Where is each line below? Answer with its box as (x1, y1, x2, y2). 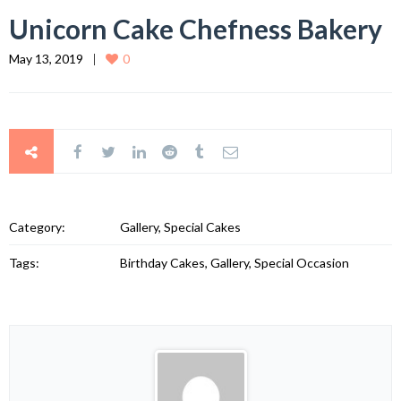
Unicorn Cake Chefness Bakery (9, 13, 382, 46)
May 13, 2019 (9, 51, 83, 67)
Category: (9, 219, 65, 235)
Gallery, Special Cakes (120, 219, 242, 235)
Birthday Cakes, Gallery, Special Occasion (120, 255, 350, 271)
